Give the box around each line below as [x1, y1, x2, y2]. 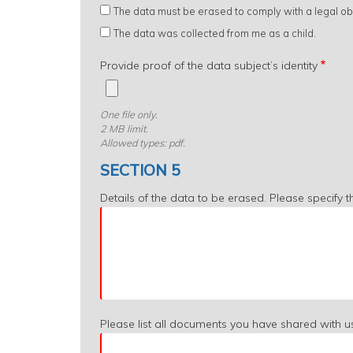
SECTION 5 [100, 159, 180, 180]
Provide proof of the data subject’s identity [100, 58, 318, 72]
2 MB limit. [100, 121, 148, 135]
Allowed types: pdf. [100, 136, 185, 149]
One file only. [100, 107, 158, 121]
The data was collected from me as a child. [113, 27, 316, 40]
